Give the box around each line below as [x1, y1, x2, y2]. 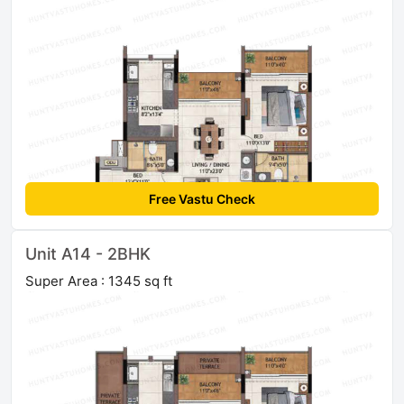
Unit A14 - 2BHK [25, 243, 151, 263]
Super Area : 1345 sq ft [25, 271, 172, 289]
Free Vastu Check [149, 190, 255, 207]
